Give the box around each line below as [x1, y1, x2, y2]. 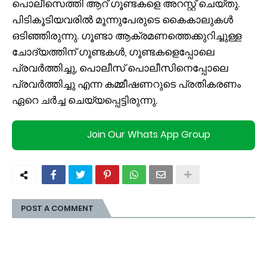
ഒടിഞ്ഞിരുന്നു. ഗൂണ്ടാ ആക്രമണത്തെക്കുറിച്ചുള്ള [12, 28, 241, 43]
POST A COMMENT [21, 202, 94, 214]
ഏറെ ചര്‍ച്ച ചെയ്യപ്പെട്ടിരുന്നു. [12, 92, 157, 107]
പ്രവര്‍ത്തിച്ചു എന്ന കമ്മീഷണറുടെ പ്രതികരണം [12, 76, 241, 91]
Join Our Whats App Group [86, 128, 210, 142]
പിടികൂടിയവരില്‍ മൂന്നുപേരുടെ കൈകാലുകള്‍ [12, 12, 233, 27]
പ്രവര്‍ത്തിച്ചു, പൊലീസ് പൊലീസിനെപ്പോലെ [12, 60, 228, 75]
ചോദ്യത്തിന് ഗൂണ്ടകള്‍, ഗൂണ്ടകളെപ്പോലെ [12, 44, 215, 59]
